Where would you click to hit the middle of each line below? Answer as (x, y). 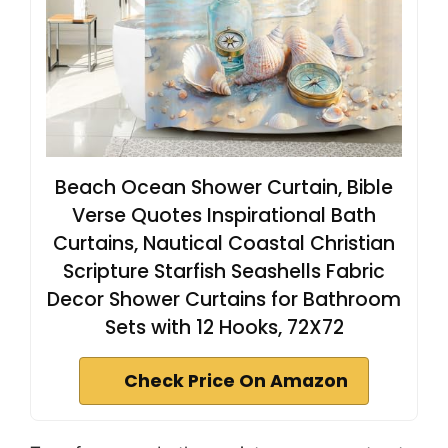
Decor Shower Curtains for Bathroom (224, 299)
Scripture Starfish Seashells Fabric (224, 271)
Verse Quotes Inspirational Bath (224, 215)
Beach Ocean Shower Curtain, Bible (224, 187)
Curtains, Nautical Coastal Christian (224, 243)
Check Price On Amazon (236, 381)
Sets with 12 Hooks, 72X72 (224, 327)
